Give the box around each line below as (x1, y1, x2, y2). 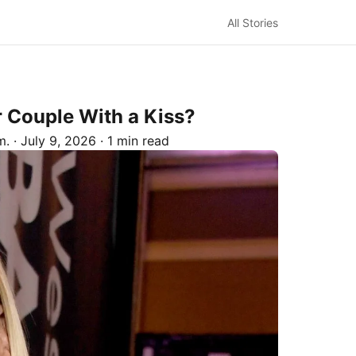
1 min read (107, 133, 169, 149)
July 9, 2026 (21, 133, 96, 149)
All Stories (227, 15, 278, 29)
